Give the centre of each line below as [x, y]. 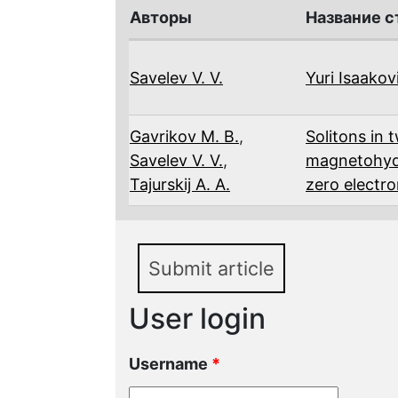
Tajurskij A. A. [180, 184]
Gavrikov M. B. [184, 136]
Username [170, 363]
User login [197, 318]
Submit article [211, 268]
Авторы [161, 17]
